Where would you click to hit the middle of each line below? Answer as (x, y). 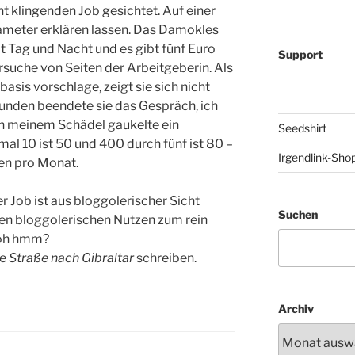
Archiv (296, 309)
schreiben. (165, 258)
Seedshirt (302, 128)
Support (300, 54)
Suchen (298, 214)
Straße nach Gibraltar (71, 258)
